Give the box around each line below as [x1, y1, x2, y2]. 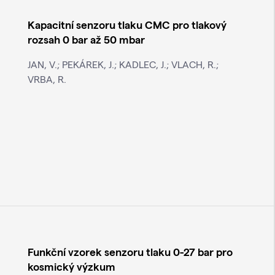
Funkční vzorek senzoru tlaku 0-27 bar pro [27, 245, 233, 258]
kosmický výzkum [27, 260, 115, 273]
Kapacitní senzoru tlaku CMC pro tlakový [27, 18, 227, 31]
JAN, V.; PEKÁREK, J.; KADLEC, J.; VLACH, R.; [27, 58, 219, 71]
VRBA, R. [27, 73, 66, 85]
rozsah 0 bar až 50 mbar [27, 33, 145, 46]
